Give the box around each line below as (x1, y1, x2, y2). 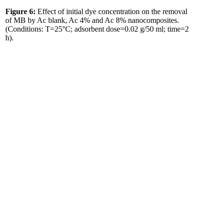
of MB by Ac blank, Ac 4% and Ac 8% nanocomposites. (5, 16, 179, 24)
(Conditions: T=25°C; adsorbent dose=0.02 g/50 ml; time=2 (5, 25, 189, 33)
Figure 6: (5, 7, 36, 16)
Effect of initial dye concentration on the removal (36, 7, 187, 16)
